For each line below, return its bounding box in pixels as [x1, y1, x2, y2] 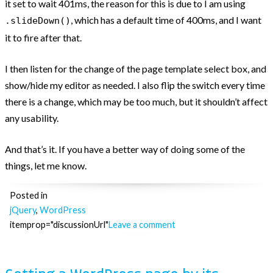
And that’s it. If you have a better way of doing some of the [5, 143, 245, 155]
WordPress [40, 204, 86, 215]
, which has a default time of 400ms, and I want [71, 13, 261, 26]
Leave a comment [108, 219, 175, 230]
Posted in [10, 190, 48, 200]
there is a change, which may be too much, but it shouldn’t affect [5, 95, 268, 107]
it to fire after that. [5, 31, 82, 43]
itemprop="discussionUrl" [10, 219, 108, 230]
